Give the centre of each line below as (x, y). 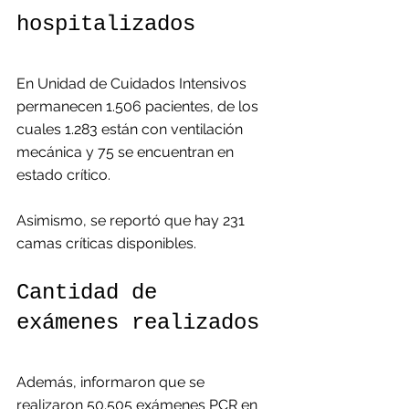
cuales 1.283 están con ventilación (131, 129)
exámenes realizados (138, 323)
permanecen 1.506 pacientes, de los (139, 106)
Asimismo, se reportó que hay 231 (132, 220)
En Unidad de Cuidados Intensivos (133, 84)
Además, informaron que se (112, 382)
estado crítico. (63, 175)
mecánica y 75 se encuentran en (127, 152)
